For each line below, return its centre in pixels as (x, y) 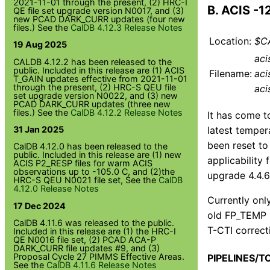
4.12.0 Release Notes (56, 189)
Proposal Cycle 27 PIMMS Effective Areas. (99, 257)
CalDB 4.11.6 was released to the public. (94, 223)
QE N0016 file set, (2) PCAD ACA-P (85, 240)
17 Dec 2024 (40, 206)
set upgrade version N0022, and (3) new (96, 95)
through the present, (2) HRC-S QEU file (95, 87)
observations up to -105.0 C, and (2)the (94, 172)
